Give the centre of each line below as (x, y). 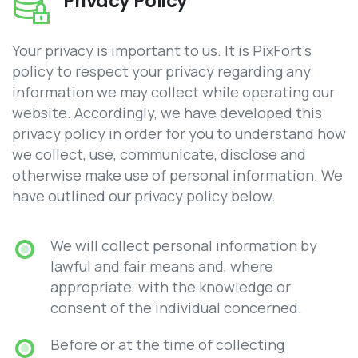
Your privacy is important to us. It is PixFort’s (162, 51)
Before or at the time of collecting (168, 345)
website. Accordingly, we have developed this (167, 113)
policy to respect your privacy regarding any (161, 72)
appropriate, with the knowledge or (171, 287)
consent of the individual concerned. (177, 308)
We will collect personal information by (184, 246)
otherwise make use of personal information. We (177, 175)
